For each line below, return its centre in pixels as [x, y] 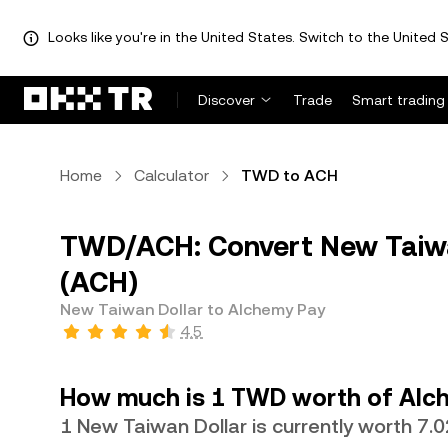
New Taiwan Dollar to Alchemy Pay [192, 309]
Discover [226, 100]
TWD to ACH [289, 175]
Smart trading [398, 100]
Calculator [171, 175]
